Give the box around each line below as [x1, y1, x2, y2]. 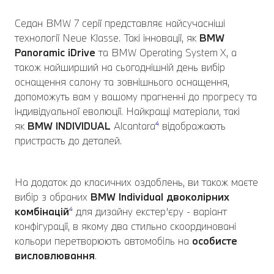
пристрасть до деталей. [15, 134, 122, 147]
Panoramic [15, 46, 65, 59]
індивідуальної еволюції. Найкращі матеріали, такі [15, 105, 240, 118]
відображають [159, 119, 226, 133]
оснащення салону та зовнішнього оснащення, [15, 75, 229, 89]
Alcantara [111, 119, 155, 133]
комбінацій [15, 205, 69, 218]
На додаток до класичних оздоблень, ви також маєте [15, 176, 258, 189]
